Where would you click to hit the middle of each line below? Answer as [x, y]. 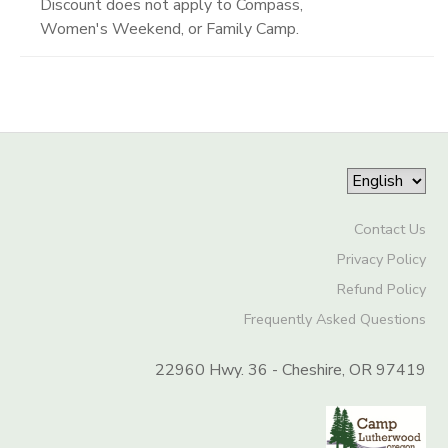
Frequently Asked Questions [334, 318]
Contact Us [389, 228]
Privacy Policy [381, 258]
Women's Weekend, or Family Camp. [169, 28]
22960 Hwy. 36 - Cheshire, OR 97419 [290, 369]
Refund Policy [381, 288]
